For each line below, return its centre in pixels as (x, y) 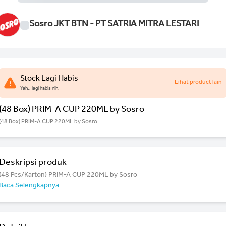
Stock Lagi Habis (49, 79)
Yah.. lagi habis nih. (40, 89)
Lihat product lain (198, 83)
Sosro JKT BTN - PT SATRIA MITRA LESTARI (114, 25)
